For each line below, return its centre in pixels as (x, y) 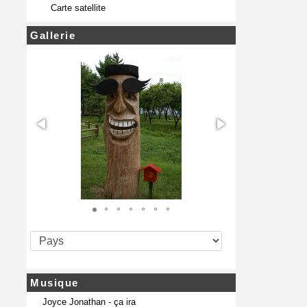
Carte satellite (79, 8)
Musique (54, 282)
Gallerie (53, 35)
